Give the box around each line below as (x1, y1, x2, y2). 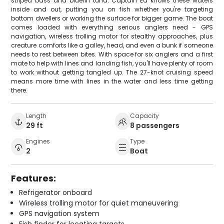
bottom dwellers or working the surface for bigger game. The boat (11, 14, 213, 23)
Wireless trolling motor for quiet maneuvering (19, 198, 178, 208)
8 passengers (130, 120, 179, 131)
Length (26, 111, 47, 120)
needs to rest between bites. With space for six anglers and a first (11, 50, 213, 59)
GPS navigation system (19, 208, 100, 219)
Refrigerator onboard (19, 187, 92, 198)
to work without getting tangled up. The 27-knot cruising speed (11, 68, 213, 77)
